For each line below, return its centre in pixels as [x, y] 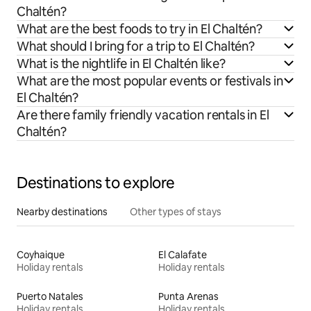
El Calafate [183, 255]
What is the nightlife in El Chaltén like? [121, 64]
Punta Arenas [188, 297]
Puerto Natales [50, 297]
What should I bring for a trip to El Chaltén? [136, 47]
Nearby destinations [62, 212]
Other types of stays [176, 212]
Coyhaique [41, 255]
